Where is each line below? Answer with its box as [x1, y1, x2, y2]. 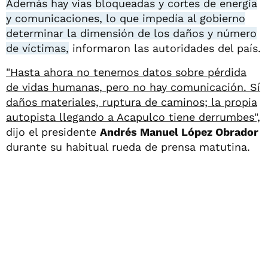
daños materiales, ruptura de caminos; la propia [6, 95, 257, 108]
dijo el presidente [6, 125, 100, 138]
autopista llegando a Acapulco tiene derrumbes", [6, 110, 260, 123]
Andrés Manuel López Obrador [100, 125, 258, 138]
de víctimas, [6, 41, 69, 54]
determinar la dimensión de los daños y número [6, 26, 257, 39]
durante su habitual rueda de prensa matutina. [6, 140, 250, 153]
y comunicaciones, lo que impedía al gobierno [6, 11, 245, 25]
